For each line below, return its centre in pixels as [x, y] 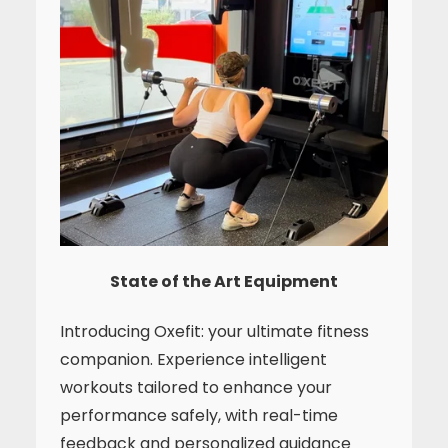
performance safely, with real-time [199, 415]
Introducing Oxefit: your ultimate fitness [214, 331]
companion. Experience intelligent [193, 359]
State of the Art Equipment [224, 281]
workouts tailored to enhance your [196, 387]
